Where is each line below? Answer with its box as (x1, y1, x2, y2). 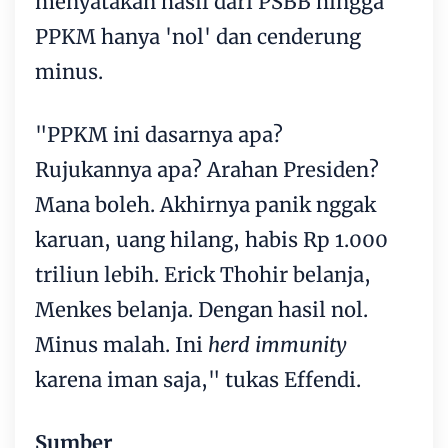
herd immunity (203, 332, 347, 358)
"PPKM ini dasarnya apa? (35, 122, 283, 148)
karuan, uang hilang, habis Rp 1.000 (35, 227, 388, 253)
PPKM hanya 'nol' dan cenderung (35, 24, 361, 50)
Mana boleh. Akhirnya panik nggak (35, 192, 376, 218)
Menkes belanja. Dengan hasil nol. (35, 297, 368, 323)
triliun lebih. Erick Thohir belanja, (35, 262, 371, 288)
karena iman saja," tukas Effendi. (35, 367, 361, 393)
